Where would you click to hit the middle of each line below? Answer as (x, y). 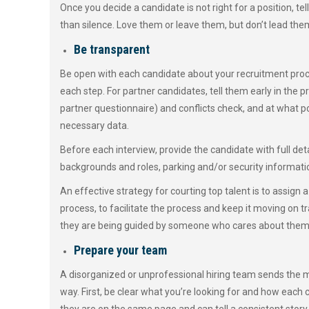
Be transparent (112, 49)
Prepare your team (120, 250)
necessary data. (94, 126)
